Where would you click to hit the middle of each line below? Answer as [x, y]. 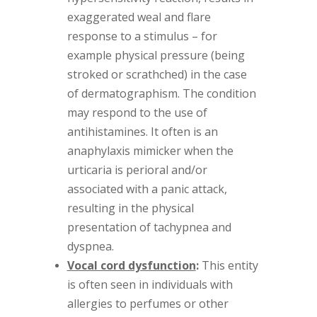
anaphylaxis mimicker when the [150, 150]
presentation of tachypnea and [149, 227]
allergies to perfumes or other [148, 303]
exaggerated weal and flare [139, 17]
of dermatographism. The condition [161, 93]
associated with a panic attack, [147, 189]
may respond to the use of [137, 112]
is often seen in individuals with [150, 284]
